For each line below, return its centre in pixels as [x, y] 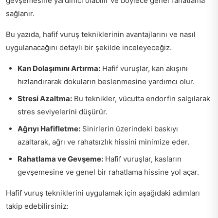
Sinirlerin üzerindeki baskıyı [129, 128]
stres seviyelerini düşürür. [63, 111]
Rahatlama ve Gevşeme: [60, 159]
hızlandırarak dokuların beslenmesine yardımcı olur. [106, 81]
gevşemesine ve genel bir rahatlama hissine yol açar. [108, 172]
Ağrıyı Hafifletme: [49, 128]
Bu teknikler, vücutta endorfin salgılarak [141, 98]
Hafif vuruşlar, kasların [142, 159]
